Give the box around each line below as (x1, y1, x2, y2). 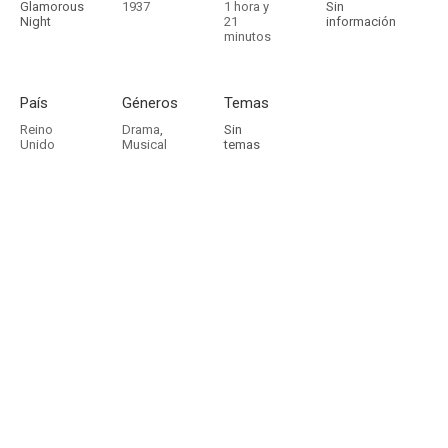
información (326, 14, 396, 29)
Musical (122, 137, 167, 152)
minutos (224, 29, 271, 44)
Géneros (122, 94, 178, 112)
